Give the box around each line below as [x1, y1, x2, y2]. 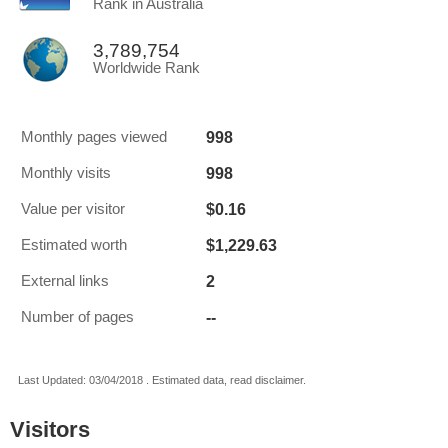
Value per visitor [21, 201, 125, 217]
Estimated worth [21, 237, 127, 253]
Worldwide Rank [93, 60, 200, 76]
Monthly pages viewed [21, 129, 167, 145]
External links [21, 273, 109, 289]
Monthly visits [21, 165, 111, 181]
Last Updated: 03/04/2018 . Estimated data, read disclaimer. [18, 374, 306, 386]
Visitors [10, 417, 90, 442]
